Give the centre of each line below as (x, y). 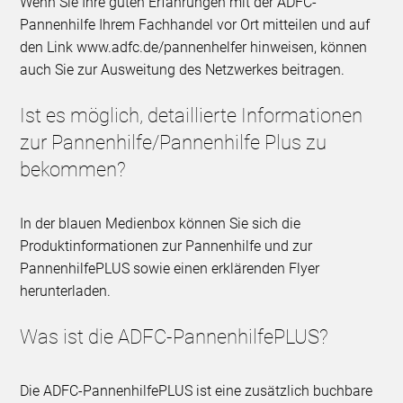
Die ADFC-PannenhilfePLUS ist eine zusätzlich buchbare (197, 391)
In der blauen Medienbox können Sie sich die (161, 224)
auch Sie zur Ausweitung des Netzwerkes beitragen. (183, 70)
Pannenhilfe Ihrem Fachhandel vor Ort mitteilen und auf (195, 25)
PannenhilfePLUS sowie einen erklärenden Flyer (170, 269)
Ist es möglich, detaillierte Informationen (192, 116)
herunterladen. (66, 291)
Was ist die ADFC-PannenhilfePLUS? (175, 337)
